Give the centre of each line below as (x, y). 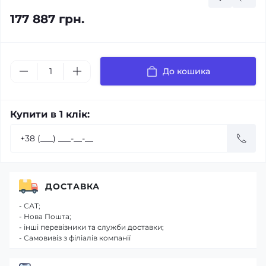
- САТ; (30, 206)
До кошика (186, 71)
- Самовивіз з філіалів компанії (75, 238)
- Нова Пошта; (45, 216)
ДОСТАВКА (72, 186)
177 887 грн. (47, 19)
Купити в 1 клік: (50, 114)
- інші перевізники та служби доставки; (91, 227)
